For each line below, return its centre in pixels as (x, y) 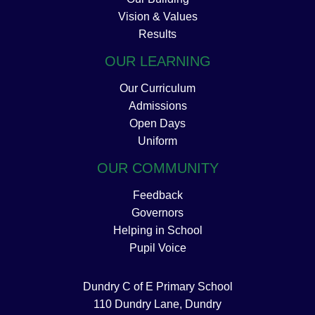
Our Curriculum (157, 89)
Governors (157, 213)
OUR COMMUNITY (157, 168)
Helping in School (157, 231)
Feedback (157, 195)
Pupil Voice (157, 248)
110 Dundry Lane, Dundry (157, 304)
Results (157, 34)
